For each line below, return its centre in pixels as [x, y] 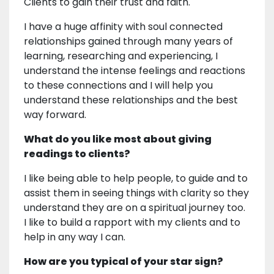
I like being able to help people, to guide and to [136, 178]
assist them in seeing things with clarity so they [136, 193]
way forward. [55, 114]
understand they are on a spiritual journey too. [136, 207]
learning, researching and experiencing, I [121, 56]
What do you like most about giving [118, 139]
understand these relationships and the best [131, 100]
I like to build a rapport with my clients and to [132, 222]
